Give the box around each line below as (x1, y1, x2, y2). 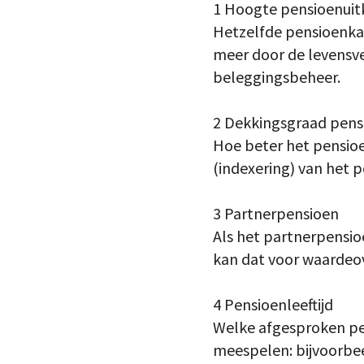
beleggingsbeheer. (213, 67, 340, 87)
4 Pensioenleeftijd (213, 294, 333, 314)
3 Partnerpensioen (213, 203, 339, 223)
